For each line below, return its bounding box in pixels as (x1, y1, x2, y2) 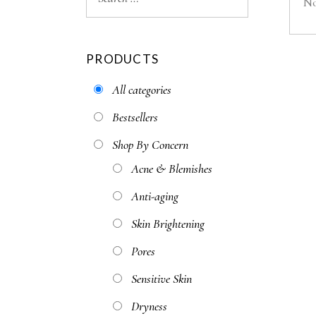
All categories (112, 82, 171, 97)
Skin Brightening (131, 216, 205, 231)
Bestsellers (112, 109, 158, 125)
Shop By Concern (112, 137, 188, 152)
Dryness (131, 298, 167, 314)
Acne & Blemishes (131, 161, 212, 176)
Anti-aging (131, 188, 178, 204)
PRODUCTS (86, 51, 159, 66)
